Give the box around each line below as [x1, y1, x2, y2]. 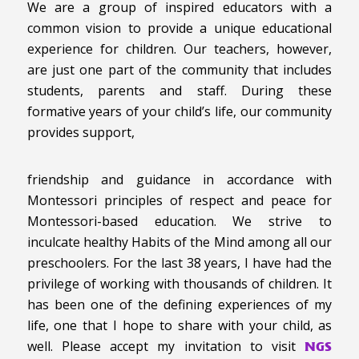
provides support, [26, 123, 135, 141]
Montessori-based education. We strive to [26, 212, 333, 231]
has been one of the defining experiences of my [26, 296, 333, 314]
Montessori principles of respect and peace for [26, 192, 333, 210]
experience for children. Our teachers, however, [26, 39, 333, 58]
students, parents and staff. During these [26, 81, 333, 99]
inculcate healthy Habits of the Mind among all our [26, 233, 333, 252]
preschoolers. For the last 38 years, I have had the [26, 254, 333, 272]
